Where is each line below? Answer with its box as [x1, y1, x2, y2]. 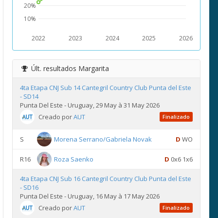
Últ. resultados [31, 64, 78, 73]
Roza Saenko [54, 155, 93, 163]
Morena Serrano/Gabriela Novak [54, 135, 152, 144]
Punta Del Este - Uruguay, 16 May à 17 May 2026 [20, 192, 160, 200]
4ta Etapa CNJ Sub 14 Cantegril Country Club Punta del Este [20, 83, 191, 92]
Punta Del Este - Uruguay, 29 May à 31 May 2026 [20, 101, 160, 109]
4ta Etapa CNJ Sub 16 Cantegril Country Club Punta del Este [20, 174, 191, 183]
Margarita [78, 64, 109, 73]
